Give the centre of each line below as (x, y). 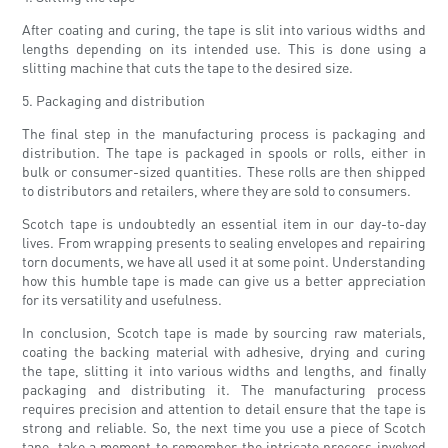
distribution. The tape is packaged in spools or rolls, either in (224, 152)
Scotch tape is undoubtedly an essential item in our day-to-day (224, 223)
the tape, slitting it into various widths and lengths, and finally (224, 370)
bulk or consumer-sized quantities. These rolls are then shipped (224, 171)
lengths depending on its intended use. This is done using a (224, 48)
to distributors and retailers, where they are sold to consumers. (217, 190)
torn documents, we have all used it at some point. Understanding (224, 261)
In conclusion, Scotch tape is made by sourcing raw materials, (224, 332)
